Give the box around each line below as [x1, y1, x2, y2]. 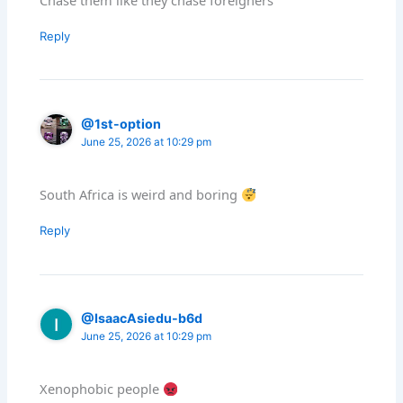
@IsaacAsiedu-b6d [81, 310, 203, 327]
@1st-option [81, 115, 162, 131]
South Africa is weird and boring [40, 185, 242, 204]
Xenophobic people [40, 380, 164, 399]
